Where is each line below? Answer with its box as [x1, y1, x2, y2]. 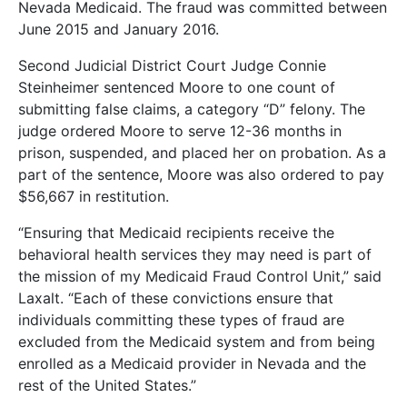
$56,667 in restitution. [18, 187, 169, 205]
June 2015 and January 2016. [18, 20, 219, 38]
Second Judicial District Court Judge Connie [18, 56, 326, 74]
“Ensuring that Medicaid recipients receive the [18, 223, 334, 242]
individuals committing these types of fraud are [18, 311, 344, 329]
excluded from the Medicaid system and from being [18, 333, 375, 351]
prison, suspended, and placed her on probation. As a [18, 144, 386, 162]
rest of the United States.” [18, 376, 196, 394]
